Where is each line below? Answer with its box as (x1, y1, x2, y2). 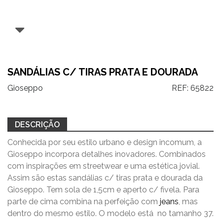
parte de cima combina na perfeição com (7, 197, 160, 206)
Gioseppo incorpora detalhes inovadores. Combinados (7, 149, 206, 159)
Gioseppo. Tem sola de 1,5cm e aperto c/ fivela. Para (7, 185, 199, 194)
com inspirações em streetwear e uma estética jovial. (7, 161, 200, 171)
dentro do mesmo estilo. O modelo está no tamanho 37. (7, 209, 214, 218)
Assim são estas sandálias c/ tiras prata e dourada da (7, 173, 203, 183)
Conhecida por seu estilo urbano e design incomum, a (7, 138, 202, 147)
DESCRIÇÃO (15, 120, 60, 129)
